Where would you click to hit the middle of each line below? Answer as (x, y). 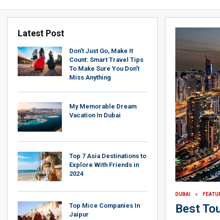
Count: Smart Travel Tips (106, 60)
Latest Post (41, 33)
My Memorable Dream (103, 106)
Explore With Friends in (104, 165)
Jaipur (79, 214)
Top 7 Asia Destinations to (108, 156)
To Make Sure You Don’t (104, 69)
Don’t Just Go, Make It (101, 51)
